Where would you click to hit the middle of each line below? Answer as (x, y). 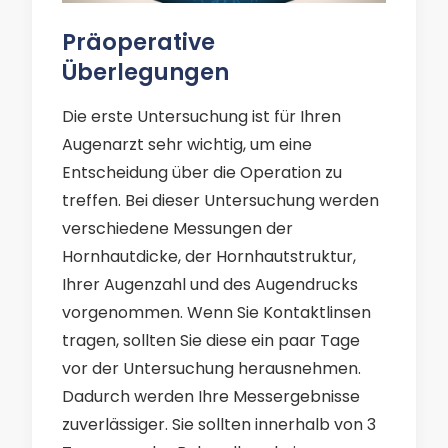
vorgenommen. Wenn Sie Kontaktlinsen (216, 312)
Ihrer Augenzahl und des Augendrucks (210, 284)
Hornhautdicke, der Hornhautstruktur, (209, 256)
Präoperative (138, 42)
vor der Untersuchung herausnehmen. (211, 368)
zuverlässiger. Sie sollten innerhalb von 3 (219, 424)
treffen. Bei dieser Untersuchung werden (220, 200)
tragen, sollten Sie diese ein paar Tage (211, 340)
